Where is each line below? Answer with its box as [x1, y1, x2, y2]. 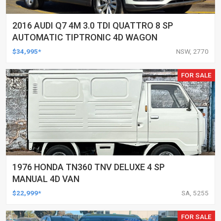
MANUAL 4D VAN [12, 173, 79, 184]
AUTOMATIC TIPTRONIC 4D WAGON [12, 32, 157, 42]
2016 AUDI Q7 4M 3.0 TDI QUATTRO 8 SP [12, 20, 173, 31]
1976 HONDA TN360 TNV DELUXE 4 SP [12, 161, 165, 172]
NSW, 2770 [176, 47, 209, 55]
